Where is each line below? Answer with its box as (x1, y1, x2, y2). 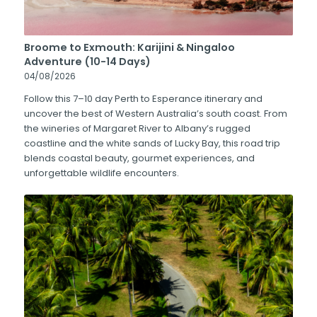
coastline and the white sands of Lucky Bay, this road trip (23, 136, 280, 150)
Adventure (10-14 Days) (23, 54, 151, 69)
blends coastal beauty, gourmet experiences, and (23, 151, 255, 165)
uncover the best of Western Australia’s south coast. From (23, 106, 287, 120)
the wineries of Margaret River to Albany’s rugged (23, 121, 250, 135)
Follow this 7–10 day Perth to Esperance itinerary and (23, 91, 263, 105)
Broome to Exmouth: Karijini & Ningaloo (23, 40, 235, 54)
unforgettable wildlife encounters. (23, 166, 179, 180)
